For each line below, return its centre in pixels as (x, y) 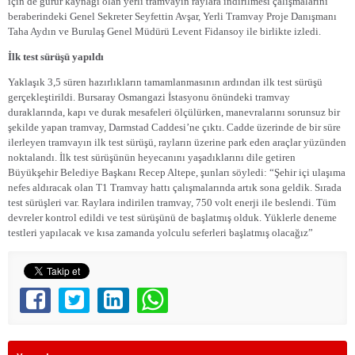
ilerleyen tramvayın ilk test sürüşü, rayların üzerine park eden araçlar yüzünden (177, 143)
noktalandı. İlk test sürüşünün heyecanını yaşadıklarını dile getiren (152, 158)
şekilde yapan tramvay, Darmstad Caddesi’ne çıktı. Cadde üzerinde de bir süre (174, 128)
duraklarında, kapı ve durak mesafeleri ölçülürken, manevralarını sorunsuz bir (174, 113)
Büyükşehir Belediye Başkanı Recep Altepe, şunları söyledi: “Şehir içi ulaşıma (177, 173)
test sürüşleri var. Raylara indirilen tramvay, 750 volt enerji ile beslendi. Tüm (172, 203)
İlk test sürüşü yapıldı (56, 56)
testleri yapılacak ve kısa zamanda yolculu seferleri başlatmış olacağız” (160, 233)
